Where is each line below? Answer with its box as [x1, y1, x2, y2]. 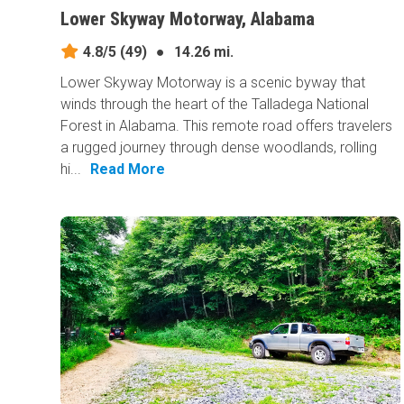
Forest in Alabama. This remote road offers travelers [60, 116, 393, 134]
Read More [90, 160, 166, 178]
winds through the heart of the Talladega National [60, 95, 370, 113]
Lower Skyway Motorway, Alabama [60, 7, 316, 30]
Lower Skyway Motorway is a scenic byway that [60, 73, 366, 91]
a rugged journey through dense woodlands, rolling [60, 138, 378, 156]
